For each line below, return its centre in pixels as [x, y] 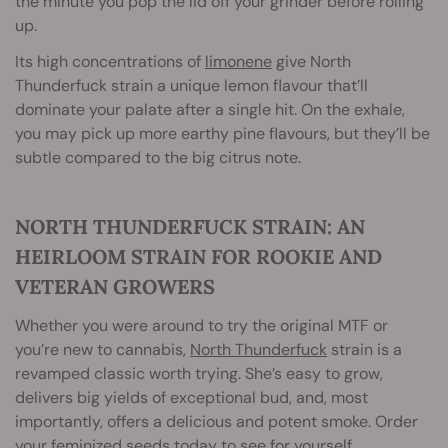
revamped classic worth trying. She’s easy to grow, [199, 374]
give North [311, 62]
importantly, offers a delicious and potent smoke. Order [216, 422]
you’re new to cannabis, [102, 350]
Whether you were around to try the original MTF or [201, 326]
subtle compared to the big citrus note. [158, 158]
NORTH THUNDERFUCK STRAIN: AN [190, 227]
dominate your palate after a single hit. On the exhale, [210, 110]
